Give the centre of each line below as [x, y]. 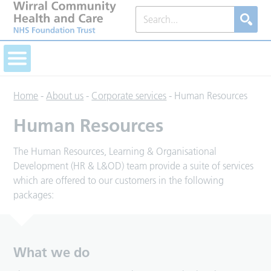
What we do [52, 253]
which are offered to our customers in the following [119, 181]
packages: [34, 195]
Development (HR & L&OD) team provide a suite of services [134, 166]
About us [65, 96]
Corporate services [129, 96]
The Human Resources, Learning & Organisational [115, 152]
